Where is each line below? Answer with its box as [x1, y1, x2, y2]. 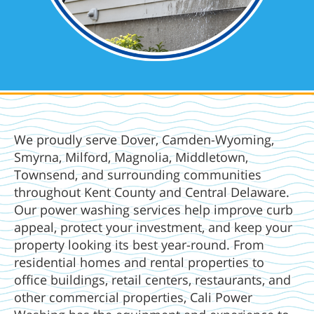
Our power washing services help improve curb [14, 200, 293, 218]
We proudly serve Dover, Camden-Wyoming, [14, 130, 274, 148]
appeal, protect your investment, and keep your [14, 218, 292, 235]
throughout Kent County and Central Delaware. [14, 183, 289, 200]
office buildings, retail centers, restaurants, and [14, 271, 291, 288]
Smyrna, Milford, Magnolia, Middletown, [14, 148, 248, 165]
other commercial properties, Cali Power [14, 288, 252, 306]
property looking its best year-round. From [14, 235, 264, 253]
